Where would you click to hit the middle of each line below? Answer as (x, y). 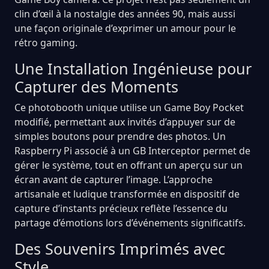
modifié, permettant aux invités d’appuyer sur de (125, 122)
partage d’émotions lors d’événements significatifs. (130, 222)
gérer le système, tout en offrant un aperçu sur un (128, 165)
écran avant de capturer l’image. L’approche (113, 179)
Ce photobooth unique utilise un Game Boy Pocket (129, 107)
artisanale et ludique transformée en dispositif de (127, 194)
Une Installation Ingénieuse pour (133, 68)
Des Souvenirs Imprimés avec (120, 248)
